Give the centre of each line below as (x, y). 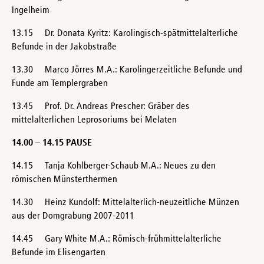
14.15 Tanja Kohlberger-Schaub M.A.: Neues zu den (114, 166)
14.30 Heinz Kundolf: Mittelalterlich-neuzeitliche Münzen (126, 202)
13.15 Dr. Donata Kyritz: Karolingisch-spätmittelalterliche (125, 33)
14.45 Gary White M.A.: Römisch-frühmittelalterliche (117, 239)
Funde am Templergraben (60, 83)
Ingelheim (31, 10)
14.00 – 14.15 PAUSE (52, 143)
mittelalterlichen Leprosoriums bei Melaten (94, 120)
